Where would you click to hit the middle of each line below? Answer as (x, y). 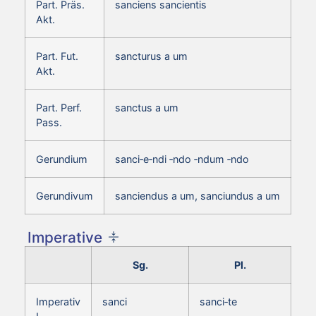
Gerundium (62, 159)
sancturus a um (151, 56)
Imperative (65, 237)
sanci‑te (218, 301)
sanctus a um (147, 107)
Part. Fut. (57, 56)
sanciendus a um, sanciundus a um (197, 195)
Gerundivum (65, 195)
